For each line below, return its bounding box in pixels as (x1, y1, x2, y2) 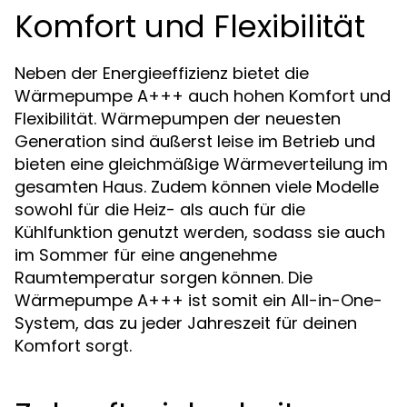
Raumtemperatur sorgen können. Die (15, 266, 313, 289)
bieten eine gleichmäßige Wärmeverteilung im (15, 153, 388, 175)
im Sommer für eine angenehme (15, 243, 277, 266)
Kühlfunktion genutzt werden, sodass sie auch (15, 221, 385, 243)
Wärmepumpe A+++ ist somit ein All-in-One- (15, 289, 382, 312)
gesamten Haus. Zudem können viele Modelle (15, 175, 379, 198)
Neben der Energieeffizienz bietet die (15, 62, 309, 84)
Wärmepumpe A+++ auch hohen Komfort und (15, 84, 391, 107)
